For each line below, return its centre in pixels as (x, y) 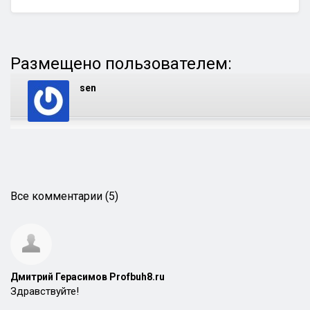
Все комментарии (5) (64, 196)
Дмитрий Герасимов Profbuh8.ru (88, 277)
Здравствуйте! (45, 291)
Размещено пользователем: (121, 64)
